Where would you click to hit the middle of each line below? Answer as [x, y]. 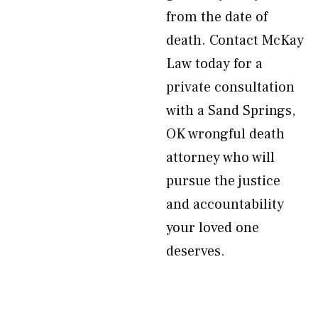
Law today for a [214, 64]
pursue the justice [223, 181]
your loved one [213, 228]
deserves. [196, 251]
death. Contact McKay [235, 40]
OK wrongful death [225, 134]
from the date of [217, 17]
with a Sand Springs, [231, 111]
